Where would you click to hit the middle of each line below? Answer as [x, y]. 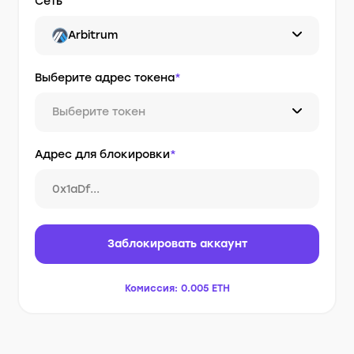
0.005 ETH [205, 288]
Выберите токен [99, 112]
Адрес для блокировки [103, 154]
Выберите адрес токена [105, 78]
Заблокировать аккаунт [177, 244]
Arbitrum [93, 35]
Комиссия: [151, 288]
